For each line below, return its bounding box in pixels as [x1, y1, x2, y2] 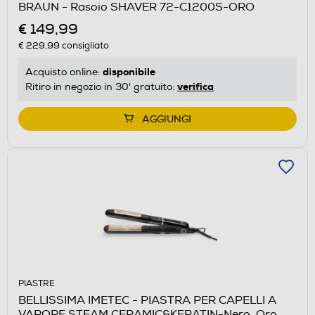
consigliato [60, 39, 109, 51]
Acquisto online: [25, 65, 103, 78]
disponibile [103, 65, 155, 78]
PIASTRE [18, 278, 55, 289]
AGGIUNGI [142, 112, 191, 125]
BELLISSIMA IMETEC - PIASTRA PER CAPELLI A [18, 292, 276, 307]
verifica [177, 79, 214, 93]
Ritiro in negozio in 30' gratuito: [25, 80, 177, 93]
